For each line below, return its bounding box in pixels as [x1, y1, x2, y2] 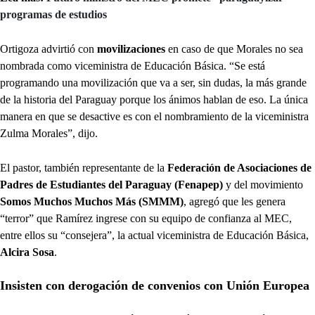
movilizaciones [97, 43, 168, 56]
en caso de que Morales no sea [168, 43, 303, 56]
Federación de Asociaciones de [167, 162, 311, 174]
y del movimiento [223, 179, 303, 191]
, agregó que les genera [184, 195, 285, 208]
